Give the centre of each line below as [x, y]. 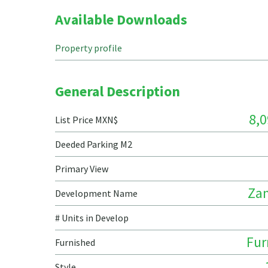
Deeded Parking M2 [94, 144]
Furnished [75, 242]
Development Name [96, 193]
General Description [118, 91]
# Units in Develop [92, 218]
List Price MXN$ [86, 120]
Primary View [82, 169]
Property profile [89, 48]
